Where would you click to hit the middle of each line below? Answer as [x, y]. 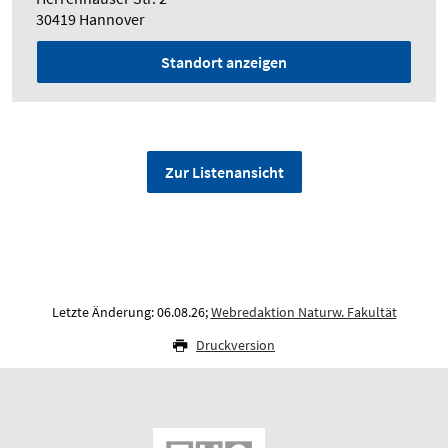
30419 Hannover [90, 19]
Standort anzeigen [224, 62]
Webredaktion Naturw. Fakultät [303, 312]
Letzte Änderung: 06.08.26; [131, 312]
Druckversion [235, 345]
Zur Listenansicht [224, 172]
